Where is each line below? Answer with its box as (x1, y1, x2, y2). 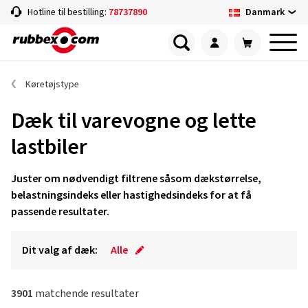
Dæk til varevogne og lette (11, 105, 256, 137)
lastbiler (11, 131, 87, 163)
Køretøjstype (25, 78, 79, 91)
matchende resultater (33, 286, 139, 301)
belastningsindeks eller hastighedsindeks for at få (11, 188, 252, 203)
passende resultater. (11, 204, 109, 219)
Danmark (245, 5, 285, 19)
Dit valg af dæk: (22, 243, 98, 258)
